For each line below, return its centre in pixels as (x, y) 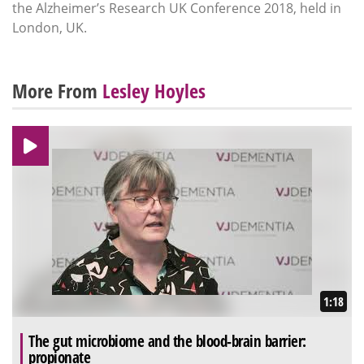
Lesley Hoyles (154, 91)
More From (57, 91)
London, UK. (50, 28)
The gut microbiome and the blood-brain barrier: (167, 342)
